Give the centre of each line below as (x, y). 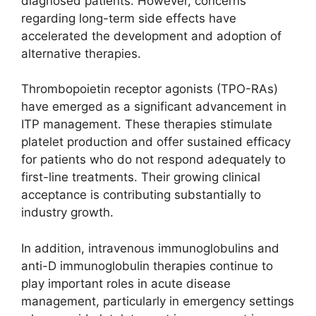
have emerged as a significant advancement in (154, 107)
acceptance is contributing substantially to (141, 195)
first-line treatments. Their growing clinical (141, 177)
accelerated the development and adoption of (151, 36)
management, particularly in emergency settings (158, 301)
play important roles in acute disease (126, 283)
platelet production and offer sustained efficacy (156, 142)
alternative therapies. (81, 53)
